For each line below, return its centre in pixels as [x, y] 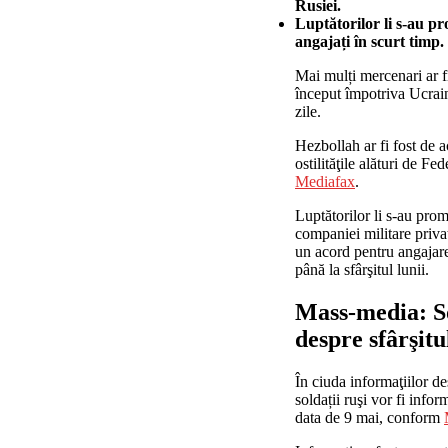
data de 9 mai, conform [369, 417]
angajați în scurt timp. [369, 41]
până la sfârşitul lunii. [362, 269]
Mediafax [325, 181]
